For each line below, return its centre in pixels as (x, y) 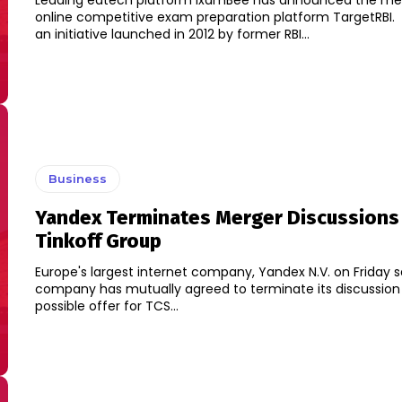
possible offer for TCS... (106, 306)
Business (77, 179)
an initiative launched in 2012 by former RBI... (172, 35)
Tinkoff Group (98, 241)
